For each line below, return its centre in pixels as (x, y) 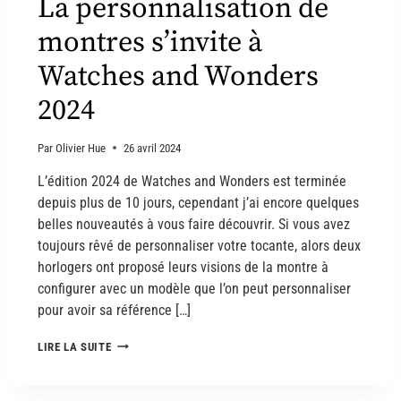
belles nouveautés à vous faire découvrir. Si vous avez (194, 224)
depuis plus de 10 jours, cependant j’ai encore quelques (198, 202)
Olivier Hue (81, 148)
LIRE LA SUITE (75, 346)
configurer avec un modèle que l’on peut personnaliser (194, 288)
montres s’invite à (150, 43)
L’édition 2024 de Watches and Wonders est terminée (192, 181)
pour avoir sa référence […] (114, 310)
